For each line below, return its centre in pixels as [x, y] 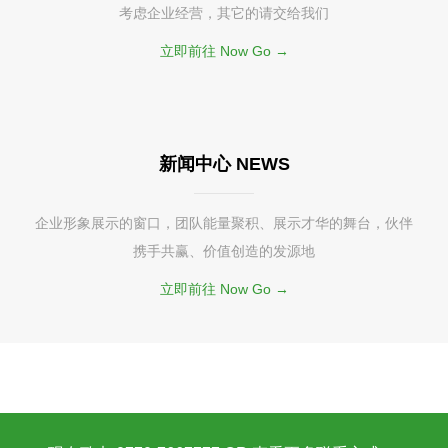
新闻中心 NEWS [224, 164]
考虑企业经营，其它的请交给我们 [224, 13]
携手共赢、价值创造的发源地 [224, 251]
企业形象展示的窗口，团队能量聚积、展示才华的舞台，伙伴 [224, 223]
